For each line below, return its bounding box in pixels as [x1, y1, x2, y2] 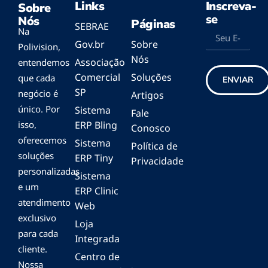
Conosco [131, 121, 170, 135]
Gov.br [74, 38, 105, 51]
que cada [18, 72, 55, 84]
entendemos [18, 56, 69, 69]
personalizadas [18, 165, 80, 178]
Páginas [131, 16, 175, 33]
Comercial [74, 71, 120, 84]
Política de [131, 139, 178, 153]
